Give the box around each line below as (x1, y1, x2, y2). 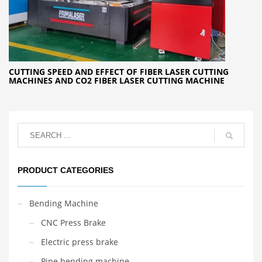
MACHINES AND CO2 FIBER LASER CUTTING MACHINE (9, 75, 225, 87)
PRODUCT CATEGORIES (18, 166, 113, 175)
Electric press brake (41, 236, 118, 248)
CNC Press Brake (41, 217, 106, 229)
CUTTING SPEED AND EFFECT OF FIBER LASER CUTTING (9, 66, 229, 78)
